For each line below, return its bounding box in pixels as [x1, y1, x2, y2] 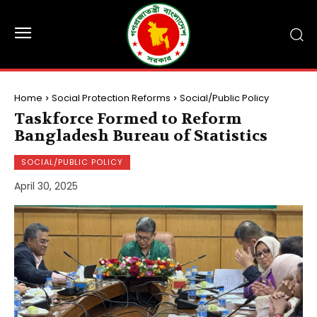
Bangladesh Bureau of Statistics [14, 126, 267, 146]
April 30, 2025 [14, 179, 78, 194]
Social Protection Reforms [52, 91, 171, 105]
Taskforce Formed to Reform [14, 109, 242, 129]
